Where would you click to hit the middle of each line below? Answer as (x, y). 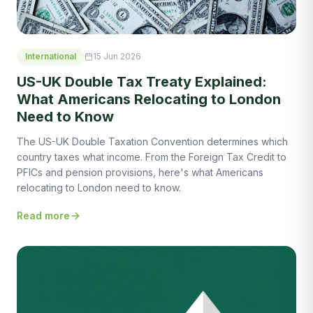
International (51, 56)
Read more (43, 215)
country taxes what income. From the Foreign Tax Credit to (152, 156)
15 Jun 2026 (117, 56)
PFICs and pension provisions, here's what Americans (140, 172)
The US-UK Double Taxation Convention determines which (152, 141)
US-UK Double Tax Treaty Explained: (142, 81)
